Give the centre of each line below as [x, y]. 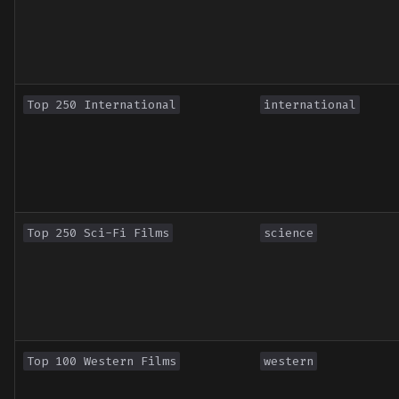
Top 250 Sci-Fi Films [98, 233]
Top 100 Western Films [102, 362]
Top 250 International [102, 105]
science [289, 233]
